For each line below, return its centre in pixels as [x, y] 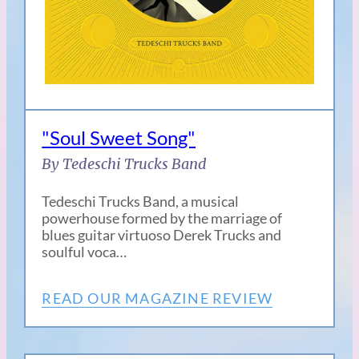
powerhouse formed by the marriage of [162, 218]
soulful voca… [85, 251]
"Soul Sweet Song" [119, 137]
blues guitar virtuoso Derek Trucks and [162, 234]
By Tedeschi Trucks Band [125, 163]
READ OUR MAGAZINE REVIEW [157, 298]
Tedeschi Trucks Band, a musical [141, 201]
